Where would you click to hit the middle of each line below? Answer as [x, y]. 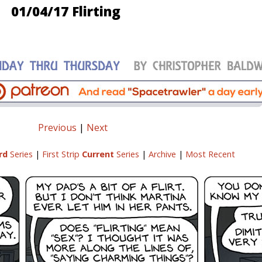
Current [98, 154]
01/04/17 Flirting [65, 12]
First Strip [62, 154]
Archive [162, 154]
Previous [57, 128]
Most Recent [210, 154]
